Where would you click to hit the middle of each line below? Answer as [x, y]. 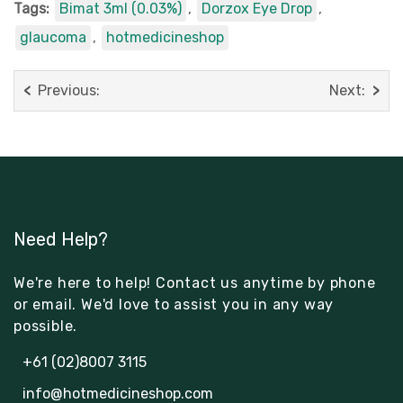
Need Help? [61, 239]
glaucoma [53, 37]
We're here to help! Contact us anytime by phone [195, 282]
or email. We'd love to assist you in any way [174, 304]
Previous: [69, 90]
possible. [46, 326]
